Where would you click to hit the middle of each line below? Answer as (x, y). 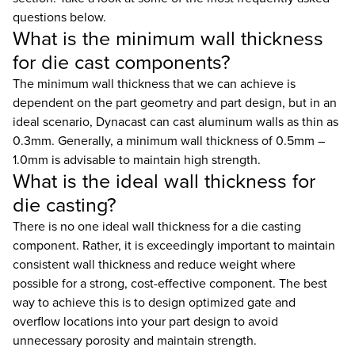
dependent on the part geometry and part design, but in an (175, 102)
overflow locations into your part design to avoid (145, 321)
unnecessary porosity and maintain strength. (135, 340)
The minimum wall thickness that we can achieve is (154, 83)
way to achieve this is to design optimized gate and (154, 302)
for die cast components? (122, 62)
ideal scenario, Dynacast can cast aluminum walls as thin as (176, 121)
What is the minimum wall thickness (168, 38)
